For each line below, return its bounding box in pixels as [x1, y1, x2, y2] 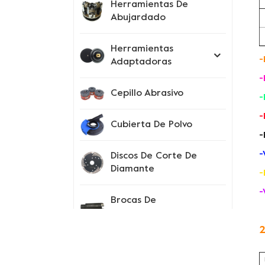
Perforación [111, 209, 164, 219]
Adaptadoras [111, 57, 172, 67]
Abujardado [111, 13, 166, 23]
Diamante [111, 164, 154, 174]
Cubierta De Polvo [111, 120, 192, 130]
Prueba [111, 253, 143, 263]
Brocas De [111, 196, 156, 206]
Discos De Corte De [111, 151, 197, 161]
